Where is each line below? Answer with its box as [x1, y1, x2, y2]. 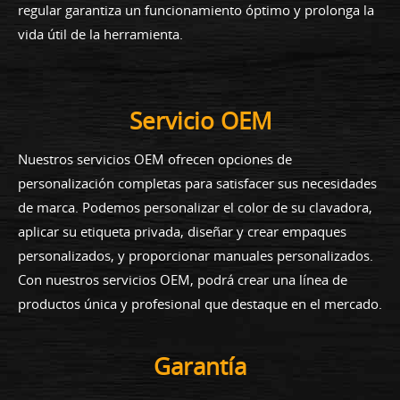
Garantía [154, 350, 246, 382]
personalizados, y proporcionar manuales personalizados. [18, 246, 373, 264]
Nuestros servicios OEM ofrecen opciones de [18, 149, 292, 168]
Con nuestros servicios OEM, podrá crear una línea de [18, 270, 347, 288]
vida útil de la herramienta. [18, 24, 183, 43]
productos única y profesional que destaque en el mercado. [18, 294, 382, 312]
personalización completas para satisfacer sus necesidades [18, 173, 377, 192]
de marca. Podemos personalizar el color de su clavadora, [18, 197, 372, 216]
